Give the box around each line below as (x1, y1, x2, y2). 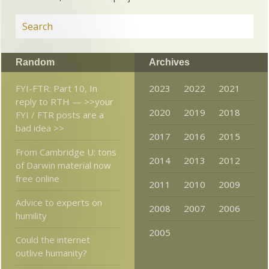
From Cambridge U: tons (16, 146, 117, 159)
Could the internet (16, 234, 91, 246)
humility (16, 210, 47, 222)
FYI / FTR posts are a (16, 109, 104, 121)
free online (16, 172, 60, 185)
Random (16, 57, 55, 68)
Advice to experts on (16, 196, 103, 209)
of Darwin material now (16, 159, 112, 172)
